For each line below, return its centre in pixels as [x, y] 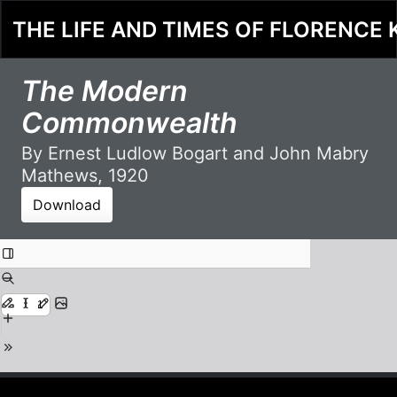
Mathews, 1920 [85, 176]
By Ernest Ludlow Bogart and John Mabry [195, 154]
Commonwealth [129, 123]
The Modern [105, 91]
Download [67, 205]
